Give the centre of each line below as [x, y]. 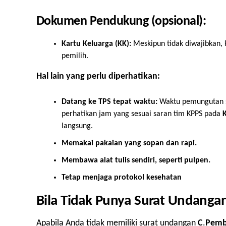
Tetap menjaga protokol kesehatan [122, 178]
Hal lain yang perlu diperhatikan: [98, 77]
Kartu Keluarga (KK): [96, 44]
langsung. [77, 126]
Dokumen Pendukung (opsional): [121, 22]
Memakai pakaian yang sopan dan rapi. [129, 144]
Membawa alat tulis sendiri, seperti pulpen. [136, 161]
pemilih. [75, 56]
